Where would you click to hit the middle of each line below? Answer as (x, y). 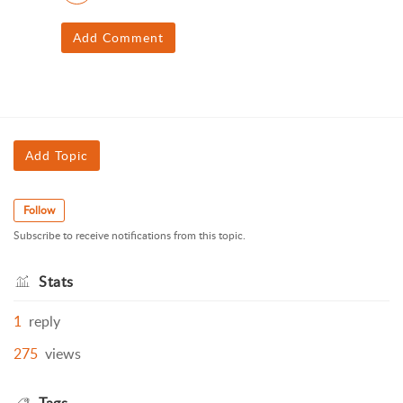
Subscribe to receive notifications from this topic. (130, 236)
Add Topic (57, 156)
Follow (39, 210)
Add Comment (118, 38)
